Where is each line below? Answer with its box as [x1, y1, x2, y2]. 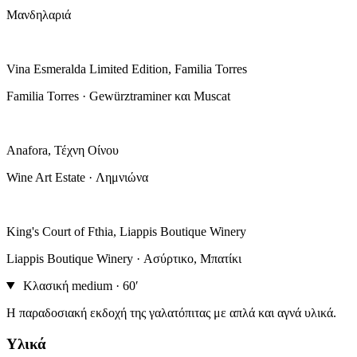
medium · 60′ [71, 278, 139, 292]
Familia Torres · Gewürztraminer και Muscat [6, 88, 230, 103]
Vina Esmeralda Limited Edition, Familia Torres [6, 61, 247, 76]
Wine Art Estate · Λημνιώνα [6, 170, 148, 184]
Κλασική [22, 278, 69, 292]
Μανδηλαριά [6, 7, 71, 22]
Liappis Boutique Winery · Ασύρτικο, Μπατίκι [6, 251, 241, 265]
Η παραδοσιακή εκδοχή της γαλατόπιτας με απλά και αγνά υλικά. [6, 305, 336, 320]
